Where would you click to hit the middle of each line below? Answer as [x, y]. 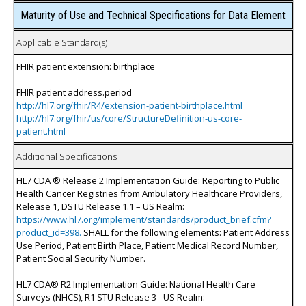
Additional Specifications [66, 156]
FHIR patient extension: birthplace [85, 66]
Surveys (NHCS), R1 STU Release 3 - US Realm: [110, 297]
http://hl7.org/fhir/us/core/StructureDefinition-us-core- [129, 118]
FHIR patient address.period [74, 92]
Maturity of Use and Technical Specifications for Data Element [153, 16]
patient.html [41, 131]
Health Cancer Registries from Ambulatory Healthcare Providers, [149, 193]
